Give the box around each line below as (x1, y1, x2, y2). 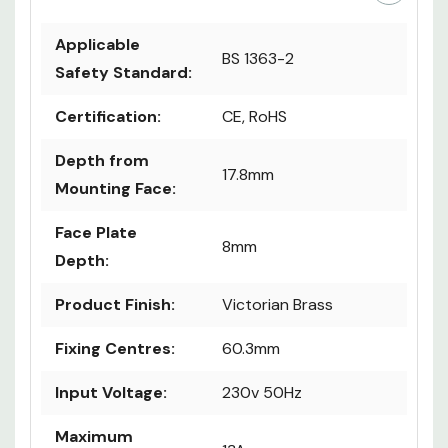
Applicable (55, 34, 140, 56)
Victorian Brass (222, 294, 333, 316)
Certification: (55, 106, 161, 128)
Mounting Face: (55, 178, 176, 200)
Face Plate (55, 222, 137, 244)
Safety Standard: (55, 62, 192, 84)
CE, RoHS (222, 106, 287, 128)
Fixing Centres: (55, 338, 175, 360)
